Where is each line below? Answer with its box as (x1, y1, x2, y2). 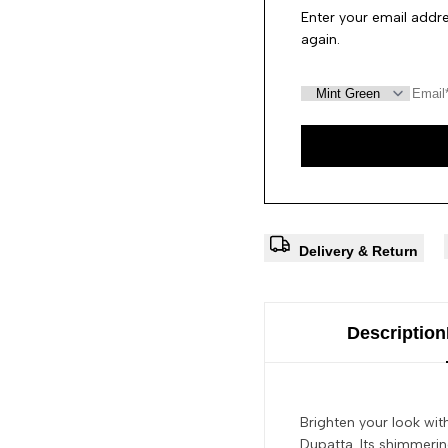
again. (300, 30, 340, 48)
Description (346, 322, 446, 343)
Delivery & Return (298, 243, 418, 259)
